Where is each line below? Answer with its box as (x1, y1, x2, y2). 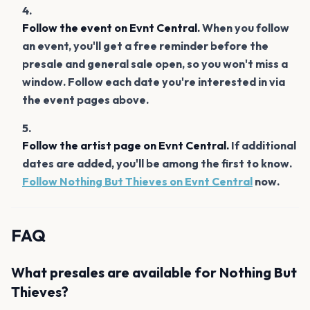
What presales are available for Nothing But (11, 263, 297, 281)
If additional (229, 138, 296, 152)
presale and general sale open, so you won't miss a (22, 56, 288, 71)
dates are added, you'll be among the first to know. (22, 156, 292, 170)
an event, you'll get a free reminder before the (22, 38, 268, 53)
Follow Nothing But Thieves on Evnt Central (22, 174, 253, 188)
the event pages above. (22, 92, 149, 107)
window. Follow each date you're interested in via (22, 74, 285, 89)
